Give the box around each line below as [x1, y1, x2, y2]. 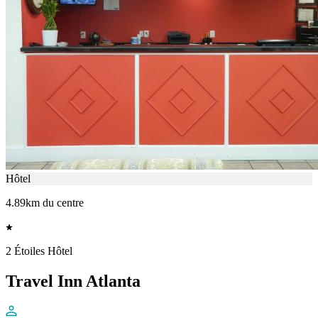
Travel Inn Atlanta [6, 271, 141, 290]
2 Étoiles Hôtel [6, 245, 72, 258]
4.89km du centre [6, 197, 84, 209]
